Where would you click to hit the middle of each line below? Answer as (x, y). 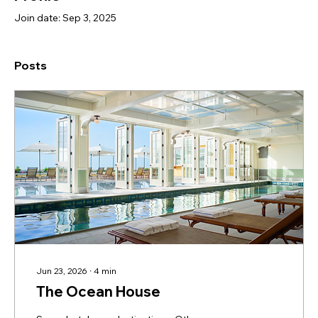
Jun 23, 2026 (62, 271)
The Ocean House (98, 292)
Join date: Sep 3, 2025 (65, 18)
